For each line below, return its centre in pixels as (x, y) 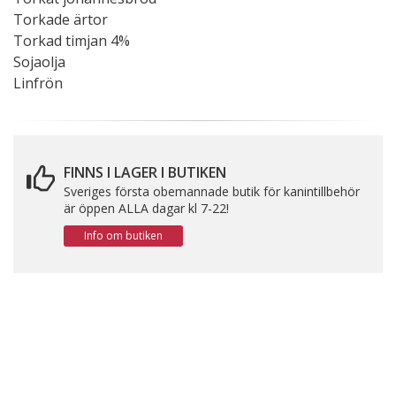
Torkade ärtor (61, 19)
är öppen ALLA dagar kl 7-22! (146, 208)
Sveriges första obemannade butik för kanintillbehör (212, 191)
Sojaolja (39, 62)
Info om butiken (123, 236)
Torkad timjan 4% (72, 41)
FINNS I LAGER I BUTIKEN (145, 172)
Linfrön (38, 83)
